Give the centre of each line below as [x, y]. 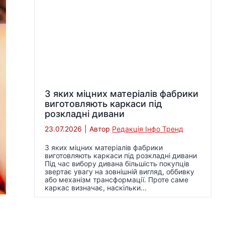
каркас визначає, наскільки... [96, 188]
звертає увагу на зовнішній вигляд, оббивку [120, 172]
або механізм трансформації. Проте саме [117, 180]
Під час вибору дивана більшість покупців [117, 164]
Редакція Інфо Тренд [148, 129]
